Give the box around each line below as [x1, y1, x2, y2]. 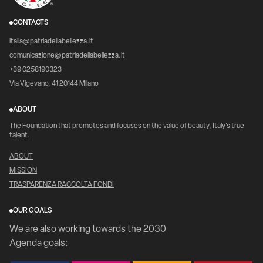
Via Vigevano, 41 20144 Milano [9, 80, 99, 88]
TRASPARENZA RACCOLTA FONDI [9, 181, 114, 189]
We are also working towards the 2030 [9, 225, 166, 235]
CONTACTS [13, 19, 49, 27]
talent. [9, 132, 30, 140]
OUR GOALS [13, 207, 52, 215]
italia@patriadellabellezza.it [9, 38, 93, 46]
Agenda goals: [9, 239, 68, 249]
